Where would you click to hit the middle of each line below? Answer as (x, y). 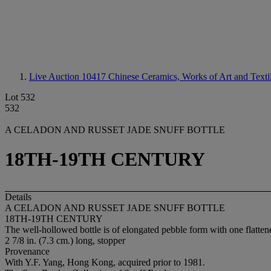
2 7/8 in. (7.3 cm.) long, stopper (65, 240)
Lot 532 (20, 97)
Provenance (27, 251)
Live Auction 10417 (69, 77)
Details (18, 197)
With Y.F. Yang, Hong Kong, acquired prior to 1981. (105, 262)
